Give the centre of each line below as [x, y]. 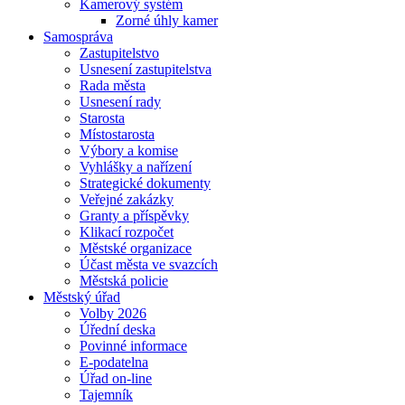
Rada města [113, 85]
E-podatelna [114, 362]
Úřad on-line [116, 378]
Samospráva [78, 37]
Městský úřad [82, 297]
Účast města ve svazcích [149, 264]
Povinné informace [133, 346]
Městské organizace [136, 248]
